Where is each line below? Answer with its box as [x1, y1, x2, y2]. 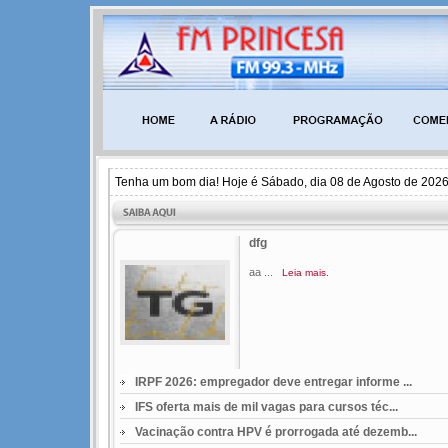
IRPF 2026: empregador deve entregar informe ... [135, 375, 412, 389]
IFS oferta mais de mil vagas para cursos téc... [135, 400, 398, 414]
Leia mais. [282, 267, 329, 278]
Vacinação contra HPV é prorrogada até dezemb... [135, 425, 417, 439]
